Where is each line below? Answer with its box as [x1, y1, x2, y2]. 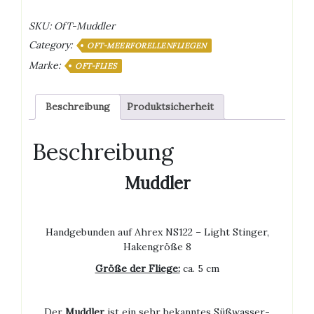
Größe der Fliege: [95, 262, 180, 275]
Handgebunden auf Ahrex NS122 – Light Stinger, [45, 226, 269, 239]
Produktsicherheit [127, 100, 214, 113]
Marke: [29, 58, 63, 71]
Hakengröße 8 [123, 240, 191, 254]
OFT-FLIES [75, 60, 117, 71]
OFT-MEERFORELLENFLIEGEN [87, 40, 207, 50]
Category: [29, 38, 75, 51]
